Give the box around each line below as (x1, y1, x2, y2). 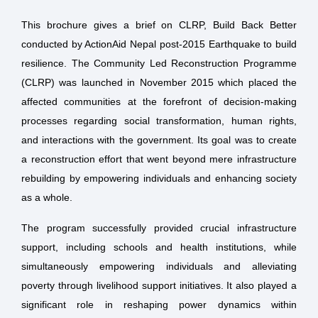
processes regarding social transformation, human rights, (21, 115, 297, 127)
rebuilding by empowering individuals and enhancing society (21, 172, 297, 185)
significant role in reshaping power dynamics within (21, 299, 297, 311)
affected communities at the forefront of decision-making (21, 96, 297, 108)
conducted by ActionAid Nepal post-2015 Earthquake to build (21, 38, 297, 50)
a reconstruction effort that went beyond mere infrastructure (21, 153, 297, 165)
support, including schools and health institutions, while (21, 241, 297, 253)
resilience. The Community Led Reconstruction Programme (21, 57, 297, 70)
